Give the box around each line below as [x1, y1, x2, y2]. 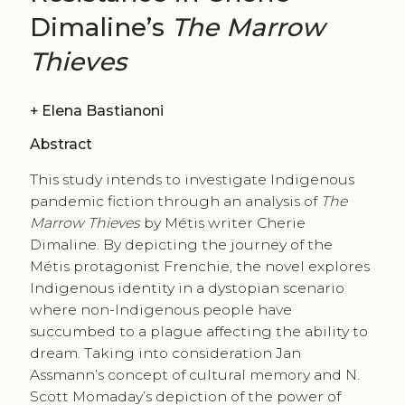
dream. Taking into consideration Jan [29, 344, 301, 363]
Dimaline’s [29, 12, 172, 42]
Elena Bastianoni [41, 102, 164, 120]
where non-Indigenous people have [29, 301, 292, 319]
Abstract [29, 135, 92, 153]
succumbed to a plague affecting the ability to [29, 323, 368, 341]
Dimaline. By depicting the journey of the [29, 236, 333, 254]
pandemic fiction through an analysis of [29, 193, 321, 211]
